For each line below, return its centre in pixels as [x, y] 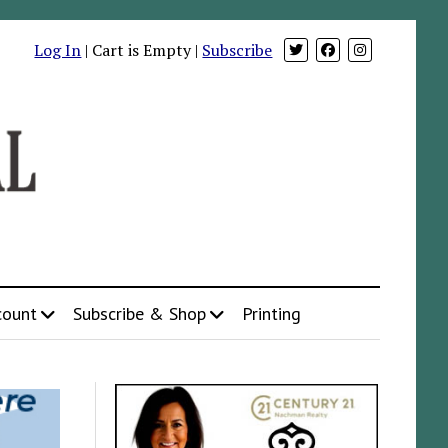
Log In [58, 50]
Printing [271, 313]
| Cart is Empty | [142, 50]
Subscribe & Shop [139, 313]
